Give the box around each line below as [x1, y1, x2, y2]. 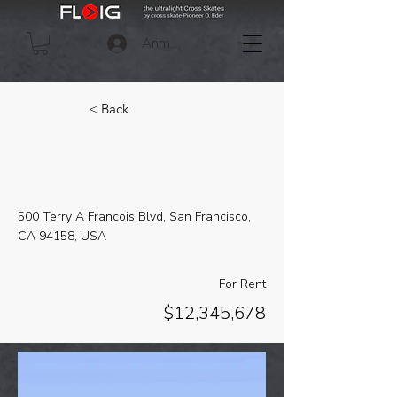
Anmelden [141, 34, 205, 52]
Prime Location [18, 168, 167, 199]
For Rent [219, 276, 266, 293]
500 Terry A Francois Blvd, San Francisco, [18, 208, 251, 226]
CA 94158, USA [18, 228, 106, 245]
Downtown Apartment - [18, 138, 261, 169]
